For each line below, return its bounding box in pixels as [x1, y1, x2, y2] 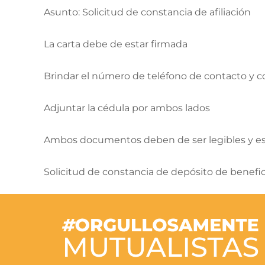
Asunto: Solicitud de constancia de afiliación [44, 7, 251, 18]
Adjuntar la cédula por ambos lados [44, 102, 210, 114]
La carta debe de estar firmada [44, 38, 188, 50]
